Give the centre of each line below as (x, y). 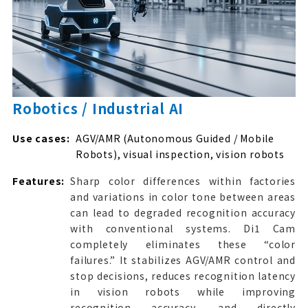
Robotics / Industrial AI (98, 108)
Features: (39, 180)
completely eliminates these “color (183, 244)
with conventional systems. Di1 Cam (183, 228)
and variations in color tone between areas (183, 196)
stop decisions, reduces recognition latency (183, 275)
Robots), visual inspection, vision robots (180, 154)
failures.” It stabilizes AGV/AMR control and (183, 260)
